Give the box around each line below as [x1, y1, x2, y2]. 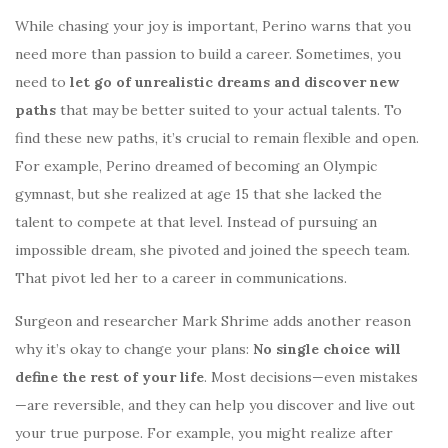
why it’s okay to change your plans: [15, 339, 253, 358]
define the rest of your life [15, 367, 204, 386]
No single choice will [253, 339, 401, 358]
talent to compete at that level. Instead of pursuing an [15, 212, 377, 231]
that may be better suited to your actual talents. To [56, 100, 402, 119]
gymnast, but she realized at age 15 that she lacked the [15, 184, 382, 203]
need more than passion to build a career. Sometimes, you [15, 44, 401, 63]
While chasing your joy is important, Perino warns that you [15, 16, 411, 35]
